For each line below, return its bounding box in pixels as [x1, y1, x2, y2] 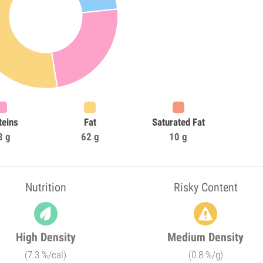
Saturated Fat [151, 116, 205, 128]
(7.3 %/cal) [25, 249, 67, 261]
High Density [15, 230, 76, 244]
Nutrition [25, 180, 66, 194]
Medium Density [167, 230, 244, 244]
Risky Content [173, 180, 238, 194]
